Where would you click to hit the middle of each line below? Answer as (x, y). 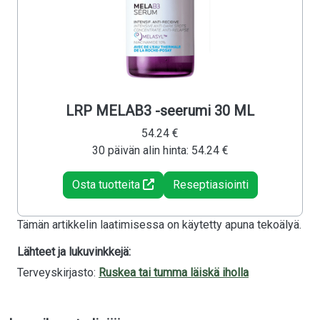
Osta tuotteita (107, 185)
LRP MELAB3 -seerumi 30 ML (160, 111)
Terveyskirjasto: (58, 273)
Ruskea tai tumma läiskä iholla (174, 273)
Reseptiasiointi (210, 185)
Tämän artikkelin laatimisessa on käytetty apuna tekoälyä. (159, 225)
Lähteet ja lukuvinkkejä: (74, 252)
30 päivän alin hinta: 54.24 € (160, 151)
